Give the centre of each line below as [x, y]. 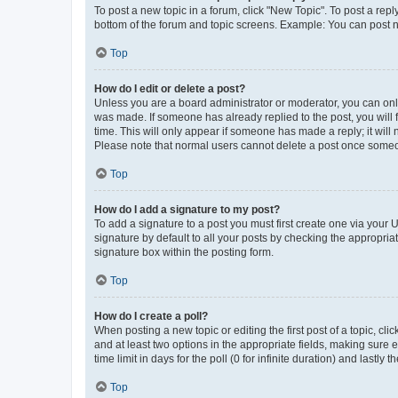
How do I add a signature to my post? [187, 210]
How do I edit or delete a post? [170, 89]
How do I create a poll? [151, 317]
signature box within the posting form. [184, 253]
